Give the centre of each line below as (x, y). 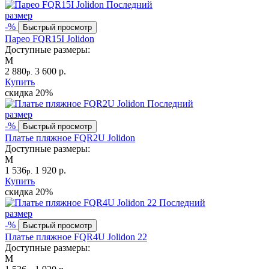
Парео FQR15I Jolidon (50, 38)
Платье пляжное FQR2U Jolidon (70, 138)
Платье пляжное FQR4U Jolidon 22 (76, 237)
